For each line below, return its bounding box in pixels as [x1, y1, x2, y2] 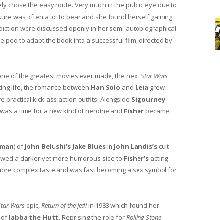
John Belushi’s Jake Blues [25, 142, 107, 151]
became [144, 107, 169, 116]
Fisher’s [124, 154, 149, 163]
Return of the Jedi [41, 201, 88, 210]
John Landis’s [112, 142, 157, 151]
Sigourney [131, 95, 165, 104]
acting [149, 154, 168, 163]
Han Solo [91, 83, 120, 92]
